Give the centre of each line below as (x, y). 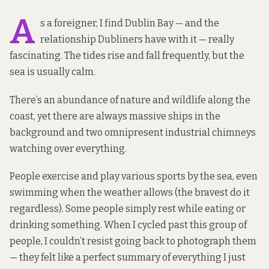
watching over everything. (68, 148)
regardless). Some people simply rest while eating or (128, 208)
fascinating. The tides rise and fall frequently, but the (127, 56)
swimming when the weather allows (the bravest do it (130, 192)
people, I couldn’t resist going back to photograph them (133, 241)
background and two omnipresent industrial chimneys (133, 132)
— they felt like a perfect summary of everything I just (128, 257)
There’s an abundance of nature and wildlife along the (130, 100)
